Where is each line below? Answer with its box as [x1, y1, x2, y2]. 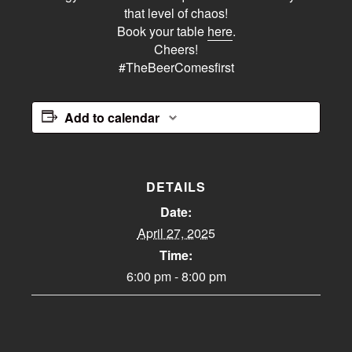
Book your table [116, 22, 207, 41]
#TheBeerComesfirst [118, 58, 234, 77]
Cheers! [154, 40, 198, 59]
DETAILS [146, 178, 206, 196]
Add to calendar [64, 108, 159, 127]
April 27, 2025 [137, 224, 215, 243]
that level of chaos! [124, 4, 228, 23]
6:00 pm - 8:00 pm [126, 267, 226, 286]
